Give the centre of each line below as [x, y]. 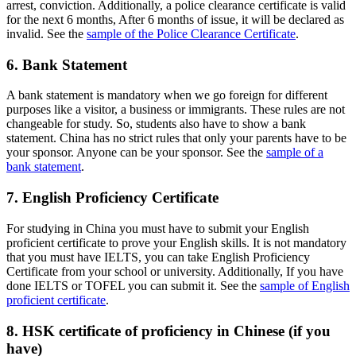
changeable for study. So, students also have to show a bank [156, 124]
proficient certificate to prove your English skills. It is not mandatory [176, 242]
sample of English [305, 285]
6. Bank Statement [67, 64]
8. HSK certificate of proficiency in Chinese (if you [168, 331]
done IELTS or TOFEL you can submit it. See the [133, 285]
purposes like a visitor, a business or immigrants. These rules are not [176, 110]
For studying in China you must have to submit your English [158, 228]
